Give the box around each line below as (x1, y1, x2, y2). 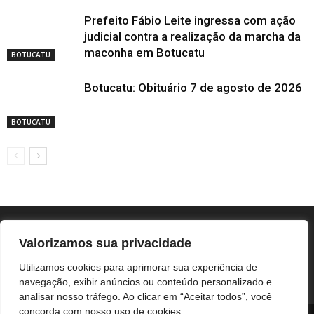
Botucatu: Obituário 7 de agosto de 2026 (84, 81, 302, 95)
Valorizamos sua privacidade (19, 236, 191, 250)
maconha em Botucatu (84, 46, 205, 60)
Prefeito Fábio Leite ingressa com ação (84, 13, 296, 27)
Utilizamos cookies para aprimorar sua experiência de (19, 261, 257, 273)
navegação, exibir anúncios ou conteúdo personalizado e (19, 276, 272, 287)
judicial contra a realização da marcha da (84, 29, 301, 43)
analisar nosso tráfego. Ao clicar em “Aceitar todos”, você (19, 291, 272, 302)
